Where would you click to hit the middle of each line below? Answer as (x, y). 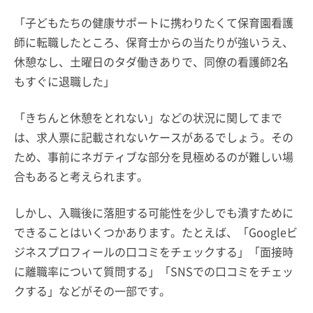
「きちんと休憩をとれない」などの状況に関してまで (148, 117)
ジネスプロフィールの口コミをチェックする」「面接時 (154, 251)
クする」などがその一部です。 (92, 290)
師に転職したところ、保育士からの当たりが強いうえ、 (154, 42)
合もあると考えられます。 (81, 176)
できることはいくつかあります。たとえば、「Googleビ (156, 232)
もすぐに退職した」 (64, 81)
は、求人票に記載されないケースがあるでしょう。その (154, 137)
